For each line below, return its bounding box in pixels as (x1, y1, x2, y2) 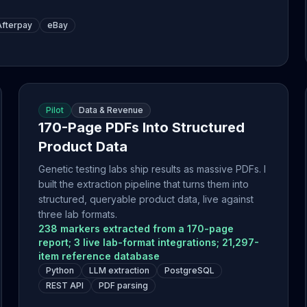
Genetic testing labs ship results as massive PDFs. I (38, 163, 266, 175)
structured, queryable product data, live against (38, 193, 254, 205)
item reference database (38, 250, 160, 262)
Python (45, 265, 74, 275)
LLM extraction (88, 265, 149, 275)
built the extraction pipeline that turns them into (38, 178, 249, 190)
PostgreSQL (164, 265, 214, 275)
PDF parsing (98, 280, 148, 291)
